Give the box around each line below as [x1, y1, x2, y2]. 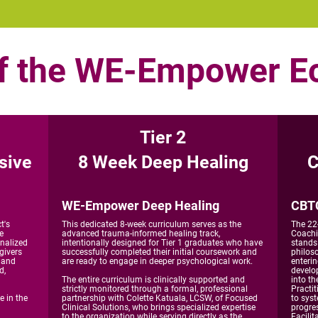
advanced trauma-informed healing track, [62, 229, 220, 238]
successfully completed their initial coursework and [62, 247, 257, 257]
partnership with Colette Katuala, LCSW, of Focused [62, 293, 258, 303]
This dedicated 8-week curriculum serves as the [62, 219, 241, 229]
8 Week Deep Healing [77, 152, 248, 172]
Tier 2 [140, 127, 186, 148]
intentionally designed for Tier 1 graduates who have [62, 238, 263, 248]
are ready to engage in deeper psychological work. [62, 256, 253, 266]
